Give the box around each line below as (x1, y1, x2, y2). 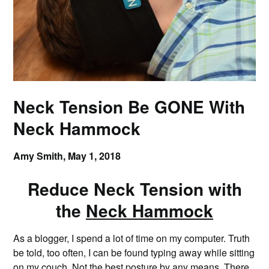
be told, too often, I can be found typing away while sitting (13, 245, 255, 259)
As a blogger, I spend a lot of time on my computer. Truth (13, 231, 250, 245)
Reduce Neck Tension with (27, 176, 242, 201)
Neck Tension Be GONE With (13, 94, 246, 119)
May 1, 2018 (68, 148, 121, 163)
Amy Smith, (13, 148, 68, 163)
